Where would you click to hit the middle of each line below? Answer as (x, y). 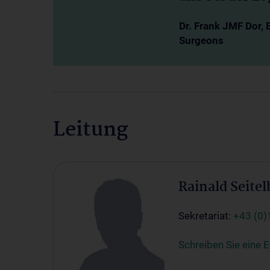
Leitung (90, 130)
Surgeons (201, 40)
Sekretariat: (206, 216)
